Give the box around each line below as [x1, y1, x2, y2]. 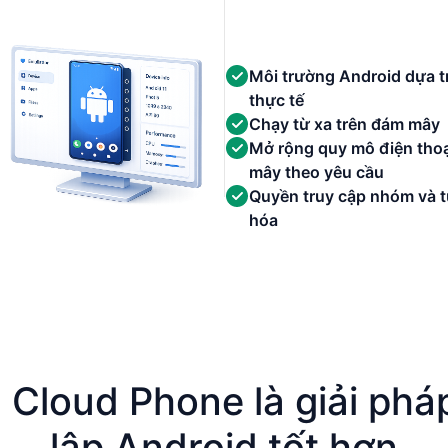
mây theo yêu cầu [248, 162, 384, 182]
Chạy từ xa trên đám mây [248, 114, 440, 134]
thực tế [248, 90, 304, 110]
